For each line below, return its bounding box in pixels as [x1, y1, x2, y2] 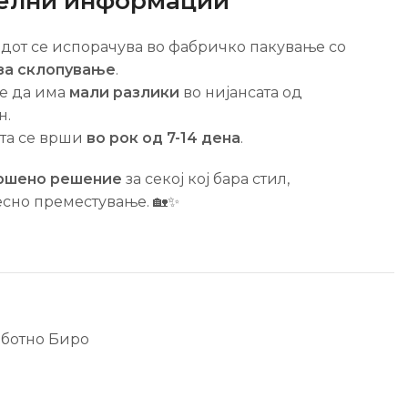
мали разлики [68, 83, 179, 101]
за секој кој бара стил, [121, 169, 290, 188]
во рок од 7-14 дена [86, 128, 240, 147]
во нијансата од [178, 83, 302, 101]
